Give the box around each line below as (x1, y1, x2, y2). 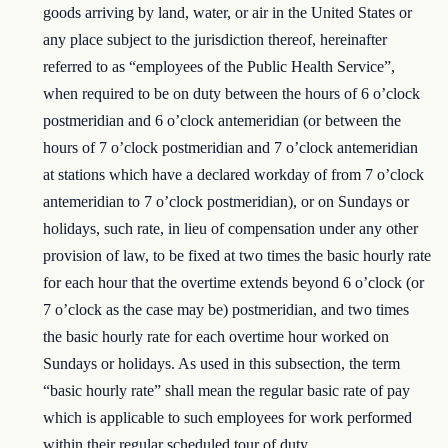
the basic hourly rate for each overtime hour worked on (43, 328, 390, 346)
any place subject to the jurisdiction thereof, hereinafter (43, 31, 388, 49)
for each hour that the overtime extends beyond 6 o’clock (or (43, 274, 425, 292)
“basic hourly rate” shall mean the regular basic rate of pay (43, 382, 411, 400)
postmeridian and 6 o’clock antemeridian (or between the (43, 112, 402, 130)
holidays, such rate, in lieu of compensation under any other (43, 220, 419, 238)
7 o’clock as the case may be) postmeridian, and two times (43, 301, 410, 319)
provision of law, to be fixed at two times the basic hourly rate (43, 247, 432, 265)
